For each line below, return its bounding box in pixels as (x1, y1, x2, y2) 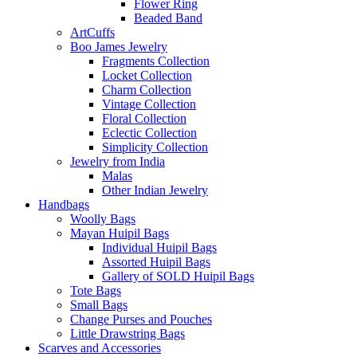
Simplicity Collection (102, 140, 208, 155)
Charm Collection (102, 83, 191, 97)
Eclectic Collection (102, 126, 197, 140)
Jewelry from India (70, 155, 165, 169)
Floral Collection (102, 112, 186, 126)
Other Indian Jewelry (102, 183, 208, 198)
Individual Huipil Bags (102, 241, 217, 255)
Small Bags (70, 298, 127, 312)
